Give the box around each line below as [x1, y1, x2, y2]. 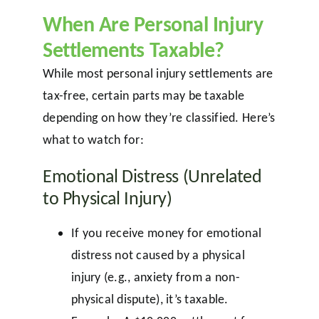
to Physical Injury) [42, 187, 172, 210]
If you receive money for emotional [70, 225, 262, 241]
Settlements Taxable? [42, 36, 224, 63]
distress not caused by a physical [70, 247, 245, 263]
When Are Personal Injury [42, 11, 263, 38]
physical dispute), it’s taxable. [70, 291, 229, 308]
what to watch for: [42, 132, 144, 148]
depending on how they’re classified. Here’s [42, 110, 276, 126]
